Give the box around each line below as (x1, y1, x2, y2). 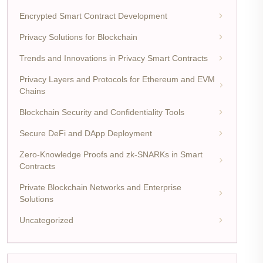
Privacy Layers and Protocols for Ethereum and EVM (19, 74, 215, 84)
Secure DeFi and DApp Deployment (19, 128, 152, 138)
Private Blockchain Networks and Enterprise (19, 182, 181, 192)
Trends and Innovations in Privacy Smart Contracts (19, 53, 208, 63)
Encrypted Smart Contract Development (19, 11, 167, 21)
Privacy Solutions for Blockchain (19, 32, 137, 42)
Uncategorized (19, 215, 73, 225)
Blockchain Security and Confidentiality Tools (19, 107, 184, 117)
